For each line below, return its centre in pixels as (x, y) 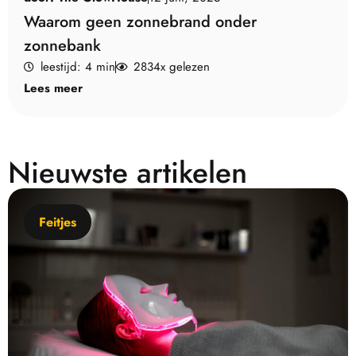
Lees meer (53, 88)
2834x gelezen (171, 66)
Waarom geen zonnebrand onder (140, 21)
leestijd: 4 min (78, 66)
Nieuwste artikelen (128, 172)
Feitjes (58, 222)
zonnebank (62, 45)
